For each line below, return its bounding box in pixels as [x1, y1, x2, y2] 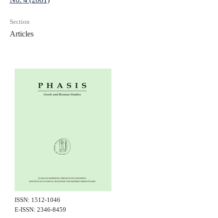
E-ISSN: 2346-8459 [15, 206, 66, 213]
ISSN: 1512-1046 [15, 196, 60, 203]
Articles [10, 30, 34, 38]
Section [10, 18, 30, 25]
